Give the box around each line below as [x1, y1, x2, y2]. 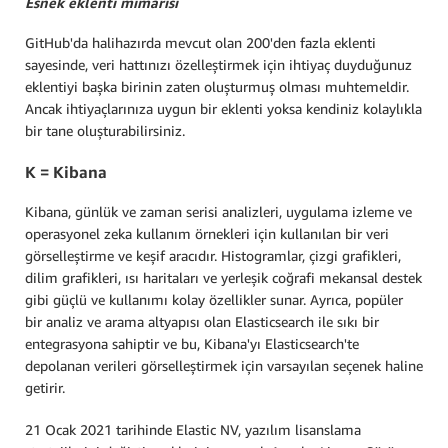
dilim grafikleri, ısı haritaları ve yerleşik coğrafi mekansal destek [25, 268, 422, 286]
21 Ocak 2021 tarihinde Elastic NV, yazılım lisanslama [25, 420, 361, 438]
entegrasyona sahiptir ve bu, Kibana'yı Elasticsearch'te [25, 334, 359, 352]
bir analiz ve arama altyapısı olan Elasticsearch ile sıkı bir [25, 312, 379, 330]
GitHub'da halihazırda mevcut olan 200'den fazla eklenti [25, 34, 376, 52]
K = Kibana [25, 161, 107, 182]
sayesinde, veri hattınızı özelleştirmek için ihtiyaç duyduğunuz [25, 56, 412, 74]
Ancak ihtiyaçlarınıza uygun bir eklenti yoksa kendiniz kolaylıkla [25, 100, 422, 118]
